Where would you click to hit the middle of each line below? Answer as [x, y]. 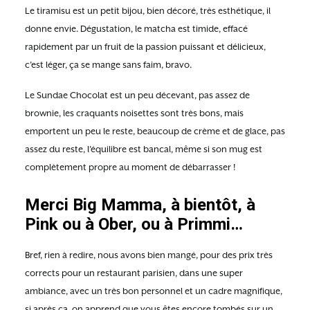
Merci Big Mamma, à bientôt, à [140, 205]
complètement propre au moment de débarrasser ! [130, 167]
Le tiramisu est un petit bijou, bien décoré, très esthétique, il [148, 11]
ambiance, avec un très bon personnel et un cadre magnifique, [154, 291]
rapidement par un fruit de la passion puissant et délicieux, [145, 47]
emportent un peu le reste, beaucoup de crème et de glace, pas [155, 131]
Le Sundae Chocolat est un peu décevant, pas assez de [137, 95]
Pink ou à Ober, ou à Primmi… [134, 224]
